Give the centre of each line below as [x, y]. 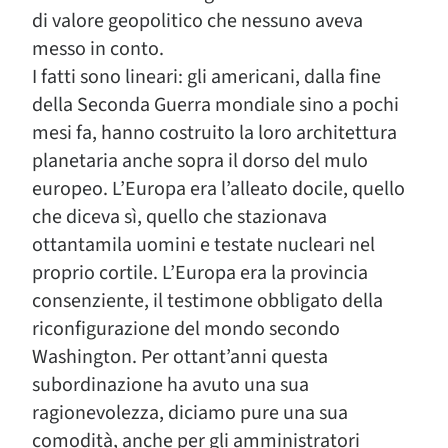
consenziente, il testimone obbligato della [207, 300]
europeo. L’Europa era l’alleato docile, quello [218, 188]
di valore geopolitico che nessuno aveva [197, 20]
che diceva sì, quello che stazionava [179, 216]
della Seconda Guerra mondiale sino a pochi [215, 104]
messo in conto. [98, 48]
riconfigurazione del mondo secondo [186, 328]
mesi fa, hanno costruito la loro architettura [214, 132]
